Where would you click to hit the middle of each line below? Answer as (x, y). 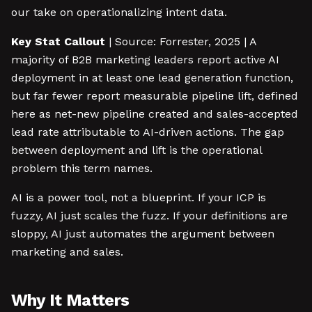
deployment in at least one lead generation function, (152, 78)
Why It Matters (70, 300)
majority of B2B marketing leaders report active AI (145, 60)
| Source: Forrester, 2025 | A (181, 41)
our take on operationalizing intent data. (119, 12)
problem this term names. (82, 168)
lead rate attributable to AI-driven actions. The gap (148, 132)
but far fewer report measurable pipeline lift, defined (155, 96)
